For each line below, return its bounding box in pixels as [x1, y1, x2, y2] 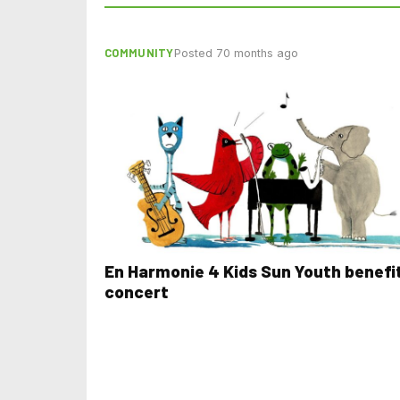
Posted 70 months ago [173, 46, 298, 60]
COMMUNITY [104, 46, 174, 60]
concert [104, 280, 169, 302]
